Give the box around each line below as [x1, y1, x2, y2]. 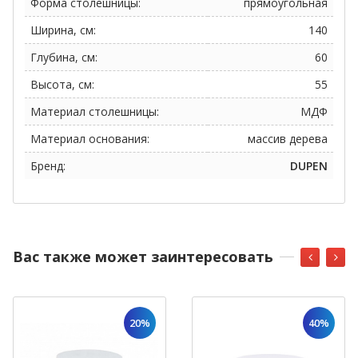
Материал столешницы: [30, 104, 159, 120]
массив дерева [248, 131, 328, 147]
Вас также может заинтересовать [13, 247, 273, 267]
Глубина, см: [30, 50, 97, 66]
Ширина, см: [30, 22, 96, 38]
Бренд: [30, 158, 66, 174]
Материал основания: [30, 131, 149, 147]
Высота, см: [30, 77, 94, 93]
